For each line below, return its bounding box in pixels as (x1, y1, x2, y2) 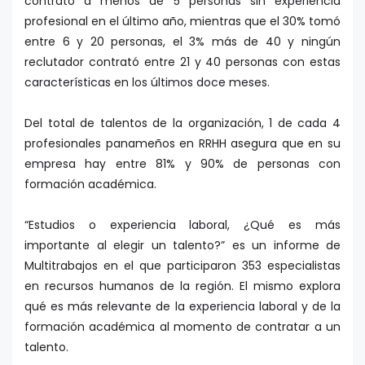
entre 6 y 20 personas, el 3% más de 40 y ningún (24, 33, 341, 50)
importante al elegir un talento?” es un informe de (24, 236, 341, 253)
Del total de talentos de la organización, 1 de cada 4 (24, 114, 341, 131)
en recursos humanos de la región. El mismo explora (24, 277, 341, 294)
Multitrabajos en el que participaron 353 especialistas (24, 257, 341, 274)
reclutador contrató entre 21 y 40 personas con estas (24, 53, 341, 70)
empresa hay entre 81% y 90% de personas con (24, 155, 341, 172)
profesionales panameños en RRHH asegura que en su (24, 134, 341, 152)
